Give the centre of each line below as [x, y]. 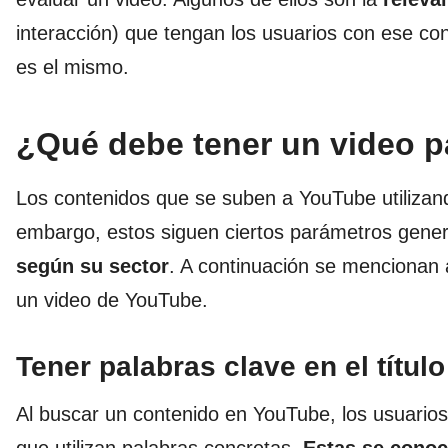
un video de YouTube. [112, 300]
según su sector [92, 266]
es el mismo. [72, 67]
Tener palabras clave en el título [230, 367]
